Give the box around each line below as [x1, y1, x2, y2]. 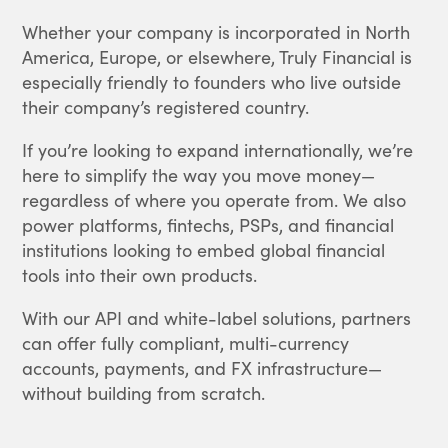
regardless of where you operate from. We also [22, 187, 407, 213]
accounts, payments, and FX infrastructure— [22, 355, 383, 381]
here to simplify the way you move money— [22, 162, 376, 188]
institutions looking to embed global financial [22, 237, 386, 263]
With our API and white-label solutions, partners [22, 305, 412, 331]
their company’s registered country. [22, 94, 310, 120]
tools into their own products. [22, 262, 258, 288]
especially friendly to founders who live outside [22, 69, 402, 95]
